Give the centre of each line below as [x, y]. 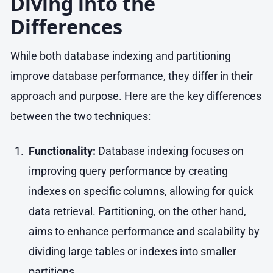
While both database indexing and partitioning [121, 55]
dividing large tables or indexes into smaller [132, 251]
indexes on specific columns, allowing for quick [141, 191]
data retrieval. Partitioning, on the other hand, [137, 211]
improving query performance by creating [128, 171]
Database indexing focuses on [169, 151]
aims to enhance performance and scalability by [144, 231]
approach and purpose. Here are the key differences [136, 96]
